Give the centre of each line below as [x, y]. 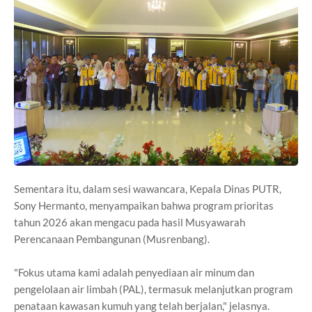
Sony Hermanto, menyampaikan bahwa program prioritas [144, 206]
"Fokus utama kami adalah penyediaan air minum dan [134, 273]
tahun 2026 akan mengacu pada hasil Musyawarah [130, 223]
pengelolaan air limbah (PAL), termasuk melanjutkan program [153, 289]
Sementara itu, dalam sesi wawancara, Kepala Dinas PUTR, [148, 189]
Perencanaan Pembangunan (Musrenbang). [112, 239]
